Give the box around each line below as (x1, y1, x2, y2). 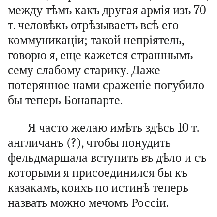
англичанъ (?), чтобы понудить (8, 135, 171, 150)
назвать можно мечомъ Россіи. (8, 195, 169, 210)
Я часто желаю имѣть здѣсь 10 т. (27, 120, 199, 135)
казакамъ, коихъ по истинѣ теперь (8, 180, 188, 195)
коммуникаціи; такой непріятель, (8, 33, 184, 47)
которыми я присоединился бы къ (8, 165, 187, 180)
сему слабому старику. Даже (8, 63, 160, 77)
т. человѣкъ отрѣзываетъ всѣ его (8, 18, 179, 32)
